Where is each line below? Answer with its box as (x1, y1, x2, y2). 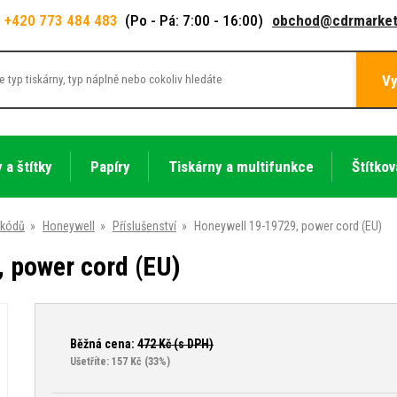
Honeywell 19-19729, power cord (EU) (194, 218, 382, 233)
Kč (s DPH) (156, 336, 214, 351)
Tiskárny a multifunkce (167, 157, 314, 175)
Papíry (90, 157, 130, 175)
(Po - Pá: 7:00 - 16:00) (125, 12, 263, 29)
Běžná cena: (70, 336, 137, 351)
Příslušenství (113, 218, 176, 233)
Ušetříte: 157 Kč (70, 354, 142, 368)
